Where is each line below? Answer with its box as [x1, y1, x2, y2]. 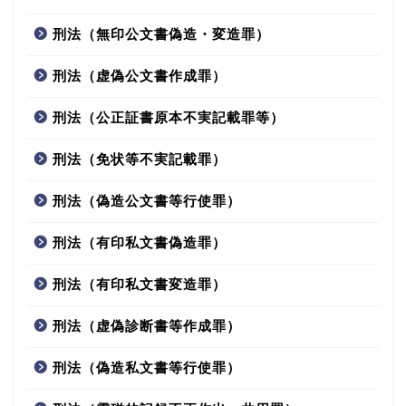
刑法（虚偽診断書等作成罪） [53, 318, 241, 334]
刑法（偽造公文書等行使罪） [53, 193, 241, 209]
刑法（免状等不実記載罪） [53, 151, 227, 168]
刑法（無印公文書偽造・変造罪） [53, 26, 270, 43]
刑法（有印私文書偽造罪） [53, 235, 227, 251]
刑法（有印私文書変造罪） [53, 276, 227, 293]
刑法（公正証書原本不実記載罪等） [53, 110, 285, 126]
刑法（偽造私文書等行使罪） [53, 360, 241, 376]
